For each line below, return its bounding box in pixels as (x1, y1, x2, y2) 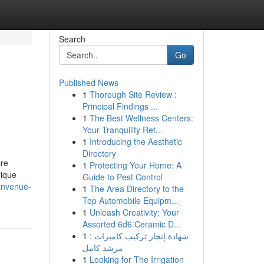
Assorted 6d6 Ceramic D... (82, 218, 181, 230)
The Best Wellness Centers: (89, 112, 193, 124)
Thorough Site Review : (89, 88, 177, 100)
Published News (58, 77, 118, 88)
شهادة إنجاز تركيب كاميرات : (89, 230, 189, 242)
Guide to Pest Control (82, 171, 163, 183)
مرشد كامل (82, 242, 123, 253)
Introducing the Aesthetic (89, 136, 182, 147)
